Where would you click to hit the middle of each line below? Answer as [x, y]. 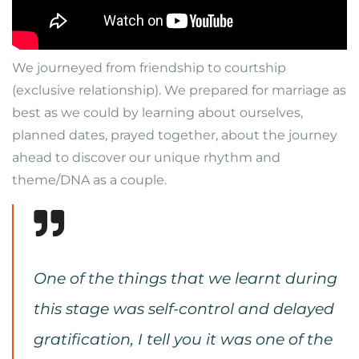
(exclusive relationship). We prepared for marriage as [179, 90]
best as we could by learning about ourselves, [157, 113]
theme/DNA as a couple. [89, 180]
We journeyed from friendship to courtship [149, 68]
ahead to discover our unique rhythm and [146, 157]
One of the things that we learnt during [186, 278]
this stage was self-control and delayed [184, 309]
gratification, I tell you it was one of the [183, 339]
